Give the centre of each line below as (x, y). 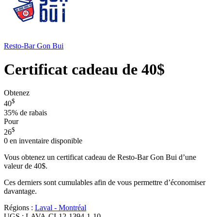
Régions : (19, 208)
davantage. (20, 191)
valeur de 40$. (26, 166)
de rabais (32, 112)
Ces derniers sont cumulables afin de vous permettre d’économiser (105, 183)
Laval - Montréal (61, 208)
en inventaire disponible (45, 141)
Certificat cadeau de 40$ (84, 70)
